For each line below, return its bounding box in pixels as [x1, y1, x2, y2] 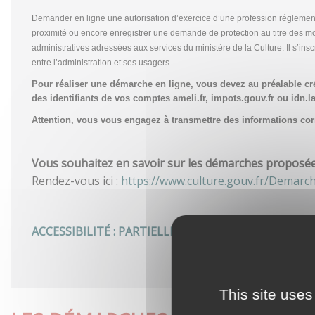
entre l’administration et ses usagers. [32, 57, 172, 67]
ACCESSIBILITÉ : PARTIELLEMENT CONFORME [32, 223, 275, 239]
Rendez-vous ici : [32, 172, 121, 188]
